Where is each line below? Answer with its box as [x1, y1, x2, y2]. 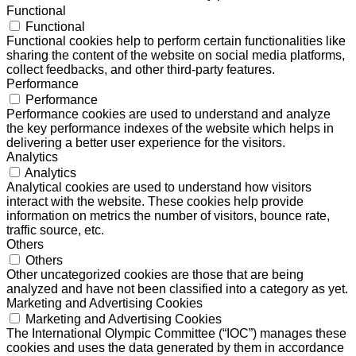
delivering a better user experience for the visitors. [6, 135, 285, 149]
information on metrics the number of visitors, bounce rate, [6, 208, 330, 222]
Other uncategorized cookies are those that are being [6, 267, 304, 281]
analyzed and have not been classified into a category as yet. [6, 281, 348, 296]
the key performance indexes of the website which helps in [6, 121, 334, 135]
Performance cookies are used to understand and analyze [6, 106, 331, 121]
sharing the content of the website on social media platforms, [6, 48, 345, 62]
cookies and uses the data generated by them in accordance [6, 340, 344, 354]
